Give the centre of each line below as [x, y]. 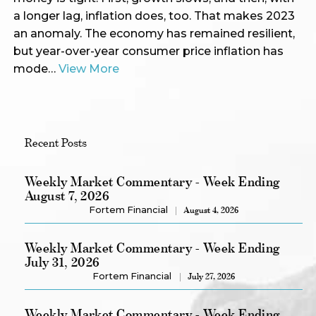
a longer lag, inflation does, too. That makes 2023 [154, 16]
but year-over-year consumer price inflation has [148, 51]
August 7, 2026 [67, 195]
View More [89, 68]
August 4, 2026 [211, 210]
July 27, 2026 [211, 276]
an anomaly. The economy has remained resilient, [154, 33]
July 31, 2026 [62, 261]
